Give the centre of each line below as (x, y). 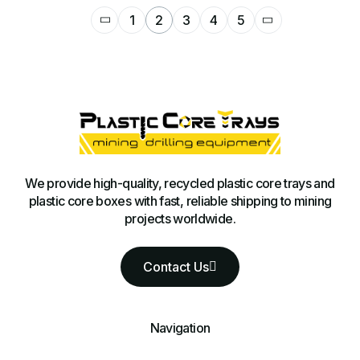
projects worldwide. (180, 219)
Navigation (180, 328)
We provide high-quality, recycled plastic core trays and (180, 184)
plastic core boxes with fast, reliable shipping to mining (180, 201)
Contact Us (176, 267)
